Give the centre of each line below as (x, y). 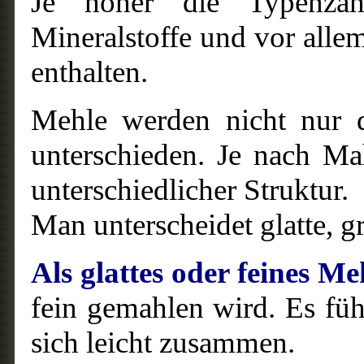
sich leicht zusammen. (163, 342)
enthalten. (89, 72)
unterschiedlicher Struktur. (193, 190)
